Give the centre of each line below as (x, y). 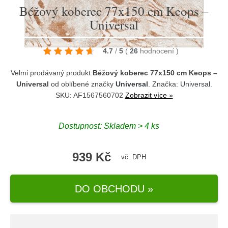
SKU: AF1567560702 (90, 95)
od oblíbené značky (82, 84)
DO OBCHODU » (114, 189)
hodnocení (158, 51)
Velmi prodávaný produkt (52, 73)
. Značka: (164, 84)
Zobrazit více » (149, 95)
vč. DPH (133, 157)
